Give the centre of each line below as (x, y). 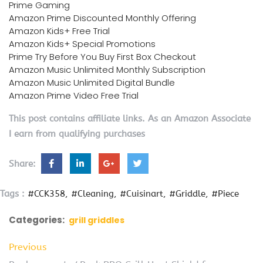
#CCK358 (46, 193)
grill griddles (97, 220)
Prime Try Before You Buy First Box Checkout (102, 56)
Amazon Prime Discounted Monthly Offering (102, 18)
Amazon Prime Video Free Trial (74, 95)
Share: (24, 163)
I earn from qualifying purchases (77, 134)
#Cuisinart (141, 193)
